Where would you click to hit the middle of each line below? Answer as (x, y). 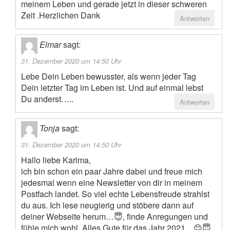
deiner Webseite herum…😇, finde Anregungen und (114, 217)
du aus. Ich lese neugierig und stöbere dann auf (107, 205)
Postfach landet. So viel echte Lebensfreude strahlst (115, 194)
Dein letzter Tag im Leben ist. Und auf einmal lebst (112, 88)
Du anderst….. (47, 99)
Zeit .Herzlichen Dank (61, 15)
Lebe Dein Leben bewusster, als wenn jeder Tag (109, 76)
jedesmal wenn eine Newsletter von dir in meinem (112, 183)
